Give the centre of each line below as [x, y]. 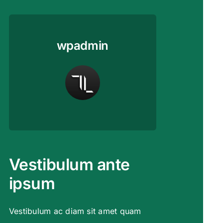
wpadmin [82, 46]
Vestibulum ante [69, 165]
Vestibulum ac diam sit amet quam [75, 211]
